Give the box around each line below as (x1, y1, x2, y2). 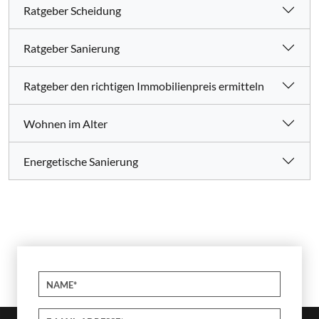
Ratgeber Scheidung (23, 3, 121, 17)
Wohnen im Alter (23, 116, 108, 130)
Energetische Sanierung (23, 154, 138, 168)
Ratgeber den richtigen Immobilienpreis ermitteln (23, 78, 264, 93)
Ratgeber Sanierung (23, 41, 120, 55)
